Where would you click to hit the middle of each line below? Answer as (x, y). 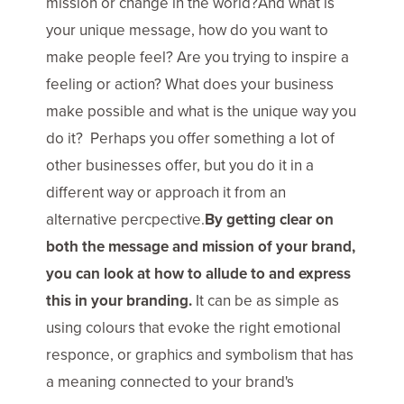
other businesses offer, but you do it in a (180, 165)
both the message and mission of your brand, (201, 246)
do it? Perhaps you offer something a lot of (190, 138)
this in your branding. (119, 300)
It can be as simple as (266, 300)
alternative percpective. (125, 219)
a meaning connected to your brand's (170, 381)
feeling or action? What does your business (190, 84)
